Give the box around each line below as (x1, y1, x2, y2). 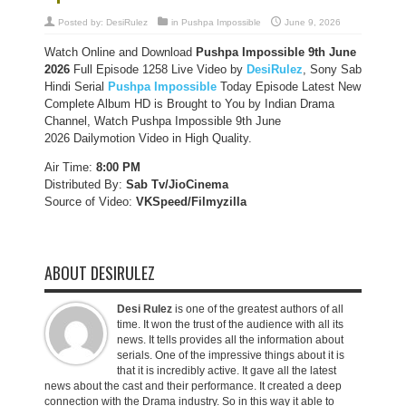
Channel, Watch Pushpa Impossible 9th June (44, 114, 281, 128)
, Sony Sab (303, 63, 362, 76)
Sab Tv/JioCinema (126, 178, 228, 191)
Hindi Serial (44, 80, 108, 93)
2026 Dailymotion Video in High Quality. (44, 131, 252, 145)
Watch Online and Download (44, 45, 196, 59)
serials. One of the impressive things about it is (117, 349, 344, 362)
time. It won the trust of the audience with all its (117, 318, 343, 331)
